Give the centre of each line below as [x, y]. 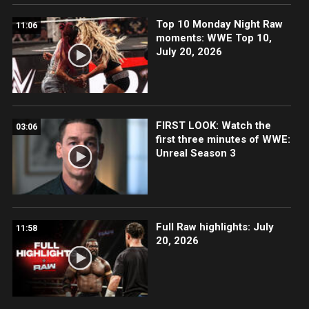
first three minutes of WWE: [223, 140]
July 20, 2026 [189, 52]
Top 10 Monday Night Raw [219, 24]
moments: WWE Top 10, [213, 38]
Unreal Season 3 [196, 153]
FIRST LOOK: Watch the [213, 126]
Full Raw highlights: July [215, 227]
